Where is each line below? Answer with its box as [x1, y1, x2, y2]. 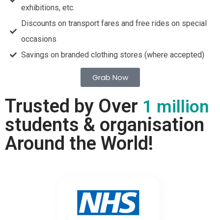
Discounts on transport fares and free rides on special [21, 19, 207, 28]
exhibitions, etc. [21, 3, 75, 13]
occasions [21, 34, 56, 44]
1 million [142, 97, 209, 117]
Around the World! [5, 133, 153, 155]
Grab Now [92, 72, 128, 83]
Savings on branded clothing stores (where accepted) [21, 50, 204, 60]
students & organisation [5, 114, 204, 136]
